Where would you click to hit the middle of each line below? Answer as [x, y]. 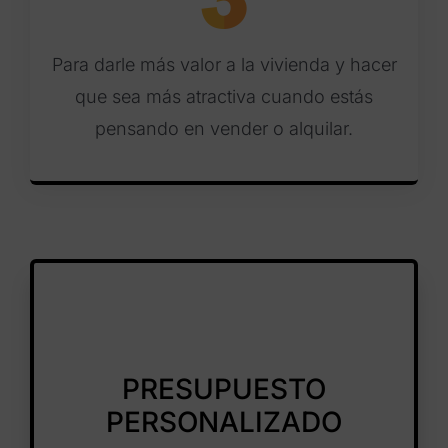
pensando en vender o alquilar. [224, 128]
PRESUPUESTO [224, 389]
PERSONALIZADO [224, 422]
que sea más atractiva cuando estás [224, 96]
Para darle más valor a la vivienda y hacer [224, 64]
